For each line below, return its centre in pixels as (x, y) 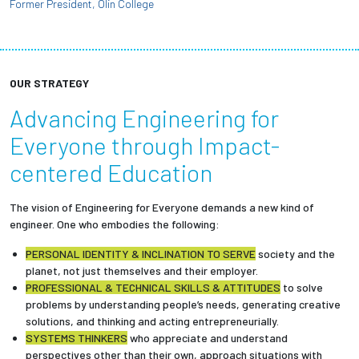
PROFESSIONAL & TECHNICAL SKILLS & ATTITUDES (153, 288)
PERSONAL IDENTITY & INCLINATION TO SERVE (141, 254)
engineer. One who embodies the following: (115, 224)
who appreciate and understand (208, 338)
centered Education (111, 173)
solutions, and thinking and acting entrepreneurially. (153, 321)
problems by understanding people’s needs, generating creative (183, 305)
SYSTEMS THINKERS (77, 338)
